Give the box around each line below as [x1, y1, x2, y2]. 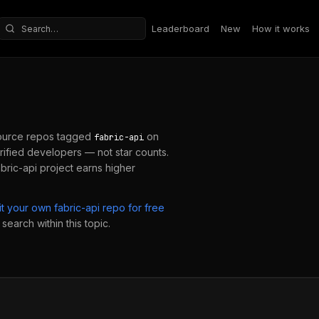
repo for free [100, 202, 164, 214]
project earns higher [37, 162, 135, 174]
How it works [252, 22, 310, 34]
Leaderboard [152, 22, 209, 34]
